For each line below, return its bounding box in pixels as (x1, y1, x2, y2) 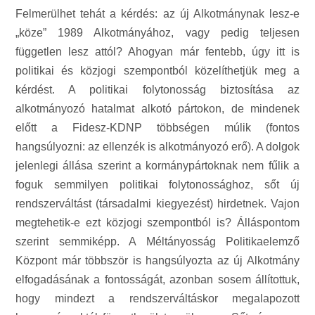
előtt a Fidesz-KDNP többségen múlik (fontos (15, 122, 300, 134)
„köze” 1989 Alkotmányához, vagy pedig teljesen (15, 27, 300, 39)
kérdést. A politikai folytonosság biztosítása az (15, 84, 300, 96)
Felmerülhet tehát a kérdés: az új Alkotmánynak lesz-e (15, 8, 300, 20)
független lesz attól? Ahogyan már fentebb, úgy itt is (15, 46, 300, 58)
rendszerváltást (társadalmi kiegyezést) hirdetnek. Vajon (15, 198, 300, 210)
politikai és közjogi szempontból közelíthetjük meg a (15, 65, 300, 77)
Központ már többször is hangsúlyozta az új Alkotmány (15, 255, 300, 266)
